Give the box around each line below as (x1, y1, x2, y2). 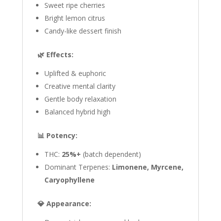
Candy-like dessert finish (44, 26, 121, 36)
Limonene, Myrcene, (111, 162, 184, 172)
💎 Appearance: (37, 199, 91, 208)
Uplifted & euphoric (44, 69, 106, 78)
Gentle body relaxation (44, 94, 116, 104)
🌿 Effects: (37, 50, 74, 59)
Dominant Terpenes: (44, 162, 112, 172)
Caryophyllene (44, 175, 95, 184)
